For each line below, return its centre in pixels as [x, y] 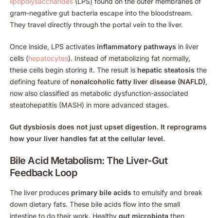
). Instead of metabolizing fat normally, [129, 58]
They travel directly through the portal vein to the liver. [96, 24]
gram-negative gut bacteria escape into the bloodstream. [101, 13]
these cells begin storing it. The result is [73, 70]
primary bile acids [101, 192]
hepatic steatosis [166, 70]
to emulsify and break [167, 192]
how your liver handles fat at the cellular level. [87, 138]
